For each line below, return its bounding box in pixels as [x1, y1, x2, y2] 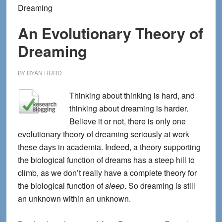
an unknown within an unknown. [17, 193, 131, 204]
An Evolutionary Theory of [17, 22, 203, 44]
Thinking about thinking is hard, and [69, 90, 195, 101]
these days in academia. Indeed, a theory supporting [17, 141, 201, 153]
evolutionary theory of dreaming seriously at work [17, 128, 189, 140]
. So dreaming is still [124, 180, 195, 191]
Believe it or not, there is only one [69, 115, 186, 127]
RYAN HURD [26, 68, 62, 77]
